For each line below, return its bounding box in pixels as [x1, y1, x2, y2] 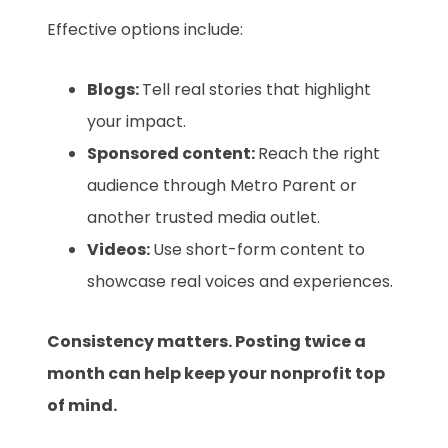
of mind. [47, 394, 118, 418]
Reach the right [258, 142, 381, 166]
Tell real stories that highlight [142, 78, 372, 102]
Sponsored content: [87, 142, 259, 166]
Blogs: [87, 78, 143, 102]
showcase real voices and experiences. [87, 270, 394, 294]
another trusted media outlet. [87, 206, 321, 230]
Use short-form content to [153, 238, 366, 262]
